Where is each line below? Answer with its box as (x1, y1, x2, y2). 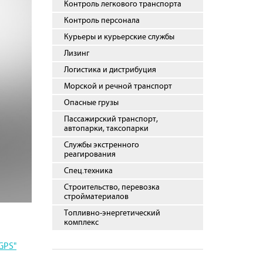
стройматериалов (63, 192, 129, 201)
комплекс (63, 218, 99, 227)
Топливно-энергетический (63, 208, 160, 218)
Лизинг (63, 49, 89, 58)
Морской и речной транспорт (63, 82, 172, 91)
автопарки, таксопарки (63, 124, 149, 133)
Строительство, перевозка (63, 183, 160, 192)
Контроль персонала (63, 16, 140, 25)
